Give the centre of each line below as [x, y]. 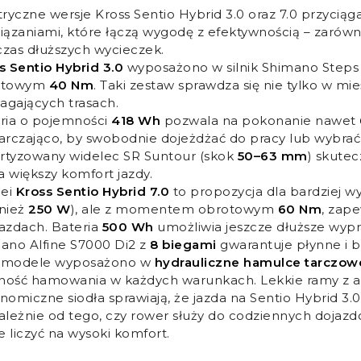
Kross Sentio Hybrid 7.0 [92, 191]
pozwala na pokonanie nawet [260, 120]
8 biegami [183, 245]
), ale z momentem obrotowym [174, 209]
